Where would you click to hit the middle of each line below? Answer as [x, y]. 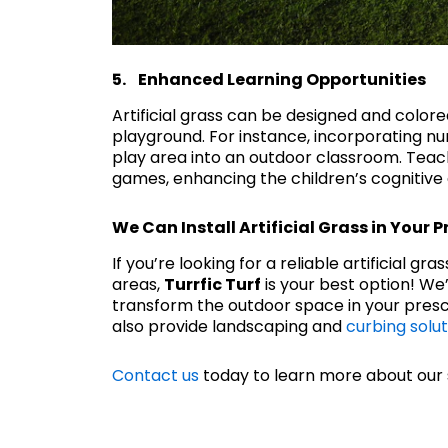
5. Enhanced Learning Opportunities [269, 80]
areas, [138, 284]
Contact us [155, 375]
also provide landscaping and [229, 326]
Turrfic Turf [212, 284]
